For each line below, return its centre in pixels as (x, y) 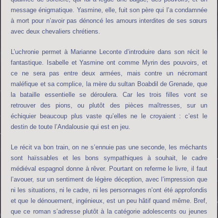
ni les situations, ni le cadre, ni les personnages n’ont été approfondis (109, 190)
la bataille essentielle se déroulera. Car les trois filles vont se (109, 94)
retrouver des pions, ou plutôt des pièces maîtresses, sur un (109, 105)
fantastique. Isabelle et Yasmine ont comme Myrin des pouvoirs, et (109, 62)
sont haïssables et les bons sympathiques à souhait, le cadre (109, 158)
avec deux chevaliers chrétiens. (56, 31)
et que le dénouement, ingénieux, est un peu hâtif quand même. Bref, (109, 200)
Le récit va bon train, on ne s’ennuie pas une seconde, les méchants (109, 147)
